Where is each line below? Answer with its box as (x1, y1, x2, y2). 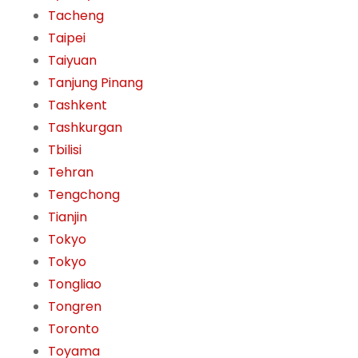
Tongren (48, 297, 101, 316)
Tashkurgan (48, 118, 122, 137)
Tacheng (48, 6, 104, 26)
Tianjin (48, 208, 87, 227)
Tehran (48, 163, 93, 182)
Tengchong (48, 185, 120, 205)
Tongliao (48, 275, 101, 294)
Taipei (48, 29, 86, 48)
